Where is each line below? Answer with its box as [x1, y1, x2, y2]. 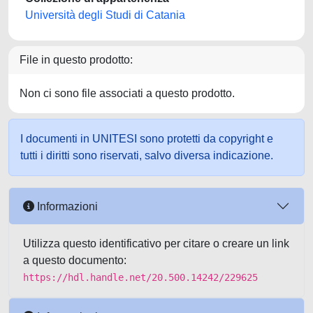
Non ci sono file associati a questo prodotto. [20, 87, 235, 99]
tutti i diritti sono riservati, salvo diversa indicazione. [20, 150, 273, 161]
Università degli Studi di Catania [25, 9, 185, 21]
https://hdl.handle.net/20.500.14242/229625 [23, 272, 258, 283]
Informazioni [34, 200, 98, 212]
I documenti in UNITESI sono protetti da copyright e [20, 133, 273, 145]
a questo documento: [23, 254, 126, 266]
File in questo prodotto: [20, 54, 133, 66]
